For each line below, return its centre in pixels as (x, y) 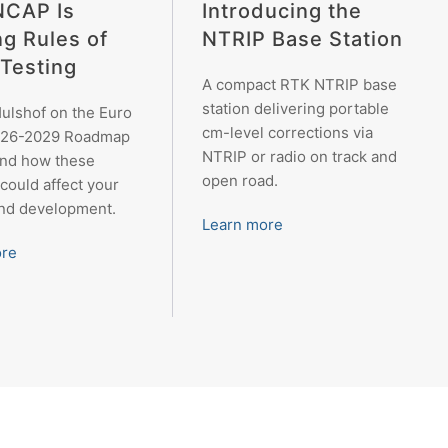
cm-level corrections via (288, 132)
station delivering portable (296, 108)
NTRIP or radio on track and (300, 156)
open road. (240, 180)
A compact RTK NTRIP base (300, 84)
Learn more (243, 224)
